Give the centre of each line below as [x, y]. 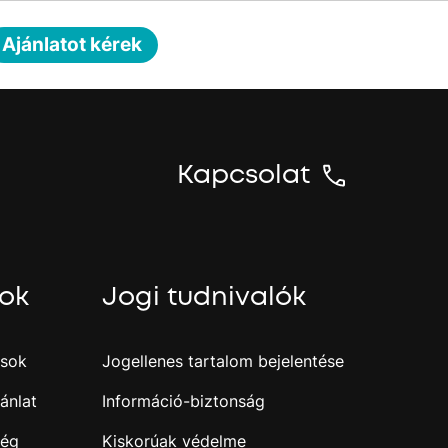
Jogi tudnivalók [203, 296]
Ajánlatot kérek [72, 44]
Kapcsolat [243, 174]
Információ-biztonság [183, 400]
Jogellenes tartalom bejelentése [222, 360]
